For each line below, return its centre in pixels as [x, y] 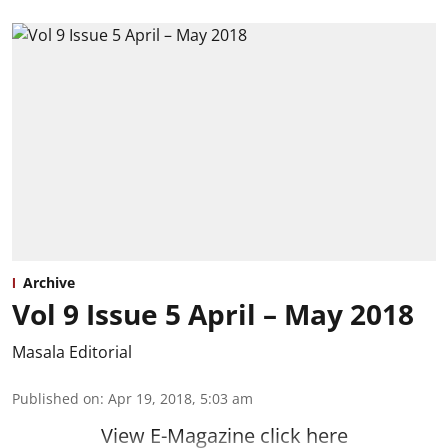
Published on [56, 399]
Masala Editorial [72, 352]
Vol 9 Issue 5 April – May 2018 [213, 314]
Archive [49, 283]
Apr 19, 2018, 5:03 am [180, 399]
